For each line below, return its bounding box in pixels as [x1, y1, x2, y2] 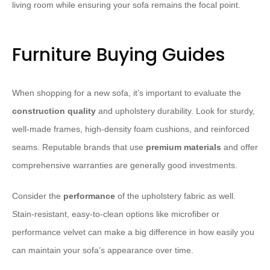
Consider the [12, 191, 63, 201]
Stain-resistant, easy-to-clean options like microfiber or [12, 209, 219, 219]
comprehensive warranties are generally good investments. [12, 160, 237, 171]
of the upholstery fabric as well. [115, 191, 236, 201]
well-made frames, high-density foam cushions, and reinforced [12, 124, 250, 134]
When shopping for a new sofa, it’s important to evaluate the [12, 88, 241, 98]
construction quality [12, 106, 96, 116]
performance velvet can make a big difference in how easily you [12, 227, 254, 237]
